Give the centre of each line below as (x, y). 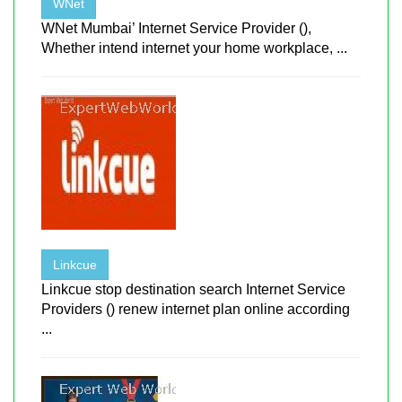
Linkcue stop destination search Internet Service (193, 289)
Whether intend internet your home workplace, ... (194, 48)
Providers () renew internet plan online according (196, 309)
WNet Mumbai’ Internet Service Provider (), (176, 28)
